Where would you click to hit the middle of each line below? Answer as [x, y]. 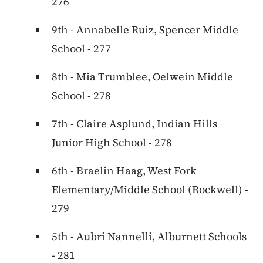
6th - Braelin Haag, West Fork [124, 171]
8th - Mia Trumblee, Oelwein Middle [142, 77]
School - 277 [81, 49]
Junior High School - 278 [112, 143]
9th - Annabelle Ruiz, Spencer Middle [145, 30]
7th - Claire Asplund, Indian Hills [134, 124]
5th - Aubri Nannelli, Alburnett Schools [149, 237]
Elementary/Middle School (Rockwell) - [150, 190]
